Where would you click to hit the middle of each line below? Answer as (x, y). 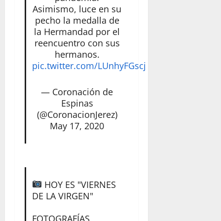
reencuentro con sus (77, 43)
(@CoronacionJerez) (77, 114)
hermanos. (77, 54)
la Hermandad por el (77, 31)
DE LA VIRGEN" (62, 196)
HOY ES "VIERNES (79, 184)
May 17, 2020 (77, 126)
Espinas (77, 103)
